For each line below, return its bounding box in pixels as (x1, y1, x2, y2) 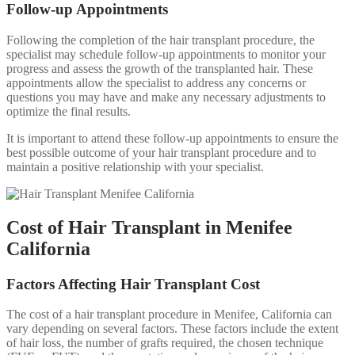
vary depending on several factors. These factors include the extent (6, 322, 338, 336)
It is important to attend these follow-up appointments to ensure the (6, 131, 338, 145)
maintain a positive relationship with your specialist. (6, 159, 264, 174)
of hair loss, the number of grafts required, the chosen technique (6, 336, 323, 350)
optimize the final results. (6, 104, 131, 118)
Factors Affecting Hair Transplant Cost (6, 275, 260, 292)
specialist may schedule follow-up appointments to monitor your (6, 47, 326, 61)
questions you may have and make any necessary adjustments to (6, 90, 326, 104)
